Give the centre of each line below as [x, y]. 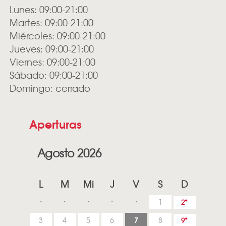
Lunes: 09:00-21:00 [48, 10]
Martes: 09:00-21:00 [51, 23]
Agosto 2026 [70, 153]
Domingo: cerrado [50, 88]
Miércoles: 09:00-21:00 [57, 36]
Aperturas [55, 124]
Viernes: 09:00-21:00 [52, 62]
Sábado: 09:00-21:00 [53, 75]
